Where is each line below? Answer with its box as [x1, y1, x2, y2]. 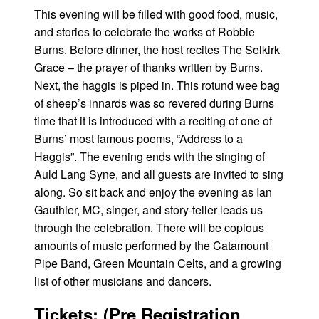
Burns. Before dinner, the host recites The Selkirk [34, 41, 280, 58]
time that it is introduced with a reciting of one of [34, 112, 272, 129]
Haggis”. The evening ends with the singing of [34, 147, 265, 164]
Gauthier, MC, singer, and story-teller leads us [34, 201, 263, 218]
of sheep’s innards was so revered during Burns [34, 94, 274, 111]
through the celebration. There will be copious [34, 219, 264, 236]
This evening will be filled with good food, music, [34, 5, 278, 22]
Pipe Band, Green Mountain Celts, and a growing [34, 254, 281, 271]
